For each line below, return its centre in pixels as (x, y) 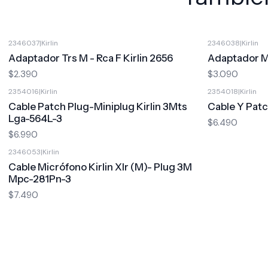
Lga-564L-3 (35, 118)
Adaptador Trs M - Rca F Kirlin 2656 (90, 58)
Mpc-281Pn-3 (39, 179)
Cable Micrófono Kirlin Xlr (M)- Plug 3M (100, 167)
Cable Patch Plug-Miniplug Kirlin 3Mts (98, 106)
